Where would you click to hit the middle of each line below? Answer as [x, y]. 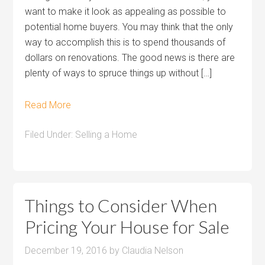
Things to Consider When [121, 205]
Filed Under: [50, 135]
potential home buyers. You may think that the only [129, 27]
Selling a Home [106, 135]
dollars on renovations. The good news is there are [130, 58]
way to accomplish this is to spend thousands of [125, 42]
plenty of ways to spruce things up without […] [119, 73]
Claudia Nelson [153, 251]
